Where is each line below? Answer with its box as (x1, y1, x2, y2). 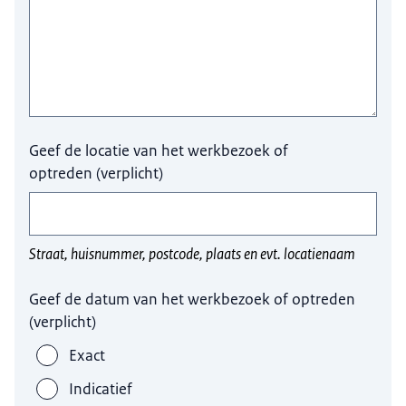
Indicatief (69, 378, 133, 399)
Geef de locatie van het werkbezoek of (29, 140, 289, 160)
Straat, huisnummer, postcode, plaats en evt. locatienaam (29, 243, 356, 264)
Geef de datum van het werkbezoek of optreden (29, 288, 356, 309)
